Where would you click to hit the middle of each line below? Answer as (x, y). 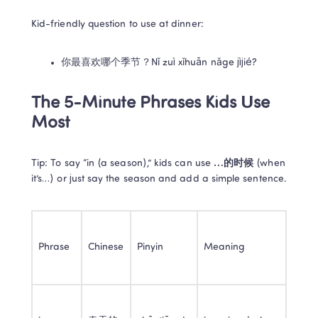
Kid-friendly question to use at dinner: (117, 25)
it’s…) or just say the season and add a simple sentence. (159, 180)
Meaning (225, 248)
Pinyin (150, 248)
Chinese (106, 248)
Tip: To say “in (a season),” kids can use (122, 164)
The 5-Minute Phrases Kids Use (150, 104)
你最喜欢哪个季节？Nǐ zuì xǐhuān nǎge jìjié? (159, 63)
